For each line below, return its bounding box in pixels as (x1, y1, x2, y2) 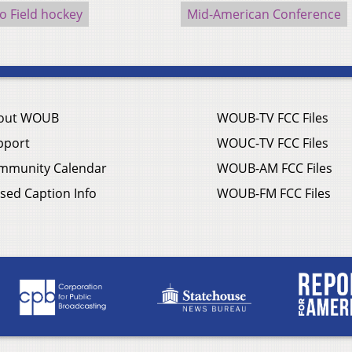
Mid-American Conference (187, 5, 341, 24)
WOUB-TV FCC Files (217, 109, 328, 127)
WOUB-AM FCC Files (217, 159, 332, 178)
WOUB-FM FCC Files (217, 185, 331, 203)
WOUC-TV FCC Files (217, 134, 328, 152)
